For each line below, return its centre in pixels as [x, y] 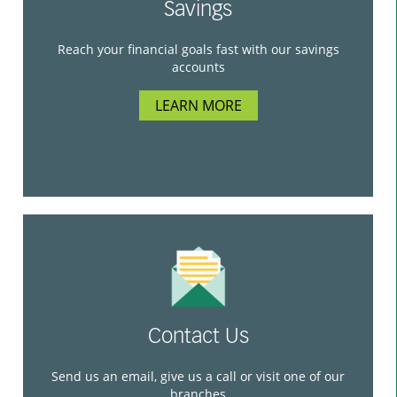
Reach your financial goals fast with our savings [198, 49]
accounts [198, 66]
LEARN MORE [198, 105]
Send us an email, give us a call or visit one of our [198, 376]
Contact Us [198, 337]
